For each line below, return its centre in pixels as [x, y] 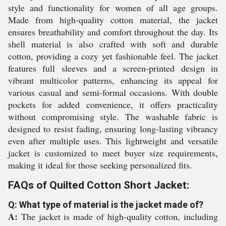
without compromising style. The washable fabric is [113, 117]
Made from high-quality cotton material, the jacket [113, 20]
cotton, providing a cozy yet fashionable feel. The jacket [113, 56]
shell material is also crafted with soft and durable [113, 44]
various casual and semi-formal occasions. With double [113, 92]
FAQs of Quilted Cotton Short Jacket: [99, 185]
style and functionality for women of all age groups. [113, 8]
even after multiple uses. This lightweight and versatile [113, 141]
